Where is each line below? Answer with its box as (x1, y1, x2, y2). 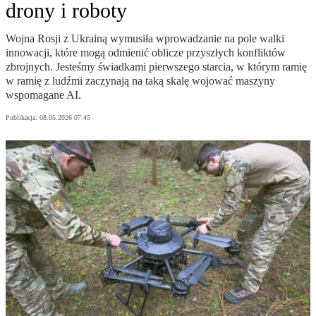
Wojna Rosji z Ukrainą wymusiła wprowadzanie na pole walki (6, 32, 284, 45)
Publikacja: (6, 114, 39, 122)
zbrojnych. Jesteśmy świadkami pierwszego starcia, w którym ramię (6, 61, 307, 73)
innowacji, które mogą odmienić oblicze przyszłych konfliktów (6, 47, 286, 59)
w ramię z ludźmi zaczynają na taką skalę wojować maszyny (6, 75, 275, 87)
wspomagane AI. (6, 89, 81, 102)
